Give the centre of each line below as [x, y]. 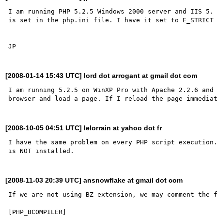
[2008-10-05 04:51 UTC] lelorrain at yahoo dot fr [84, 128]
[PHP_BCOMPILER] [38, 212]
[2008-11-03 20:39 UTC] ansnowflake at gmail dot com [94, 180]
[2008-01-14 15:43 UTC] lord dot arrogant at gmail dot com [101, 75]
